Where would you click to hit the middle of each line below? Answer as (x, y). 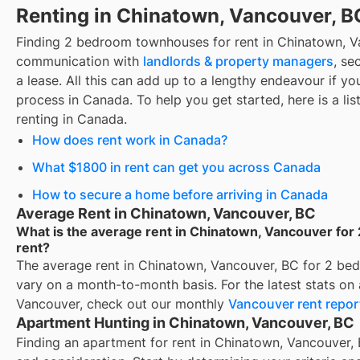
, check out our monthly (154, 303)
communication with (80, 61)
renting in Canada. (72, 119)
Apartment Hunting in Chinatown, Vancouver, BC (185, 322)
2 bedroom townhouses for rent (162, 41)
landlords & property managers (238, 61)
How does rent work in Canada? (130, 139)
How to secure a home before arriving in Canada (180, 194)
